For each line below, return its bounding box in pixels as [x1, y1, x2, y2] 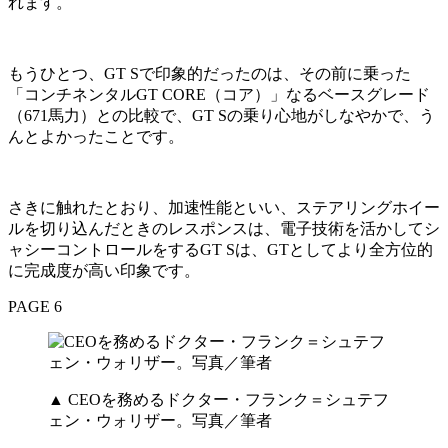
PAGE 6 [8, 298, 62, 316]
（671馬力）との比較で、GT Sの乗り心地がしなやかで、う [8, 107, 435, 125]
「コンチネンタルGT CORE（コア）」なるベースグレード [8, 86, 430, 104]
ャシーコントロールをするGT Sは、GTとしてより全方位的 [8, 241, 433, 259]
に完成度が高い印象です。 [8, 262, 200, 280]
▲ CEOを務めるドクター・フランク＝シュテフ [48, 391, 389, 409]
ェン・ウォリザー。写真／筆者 [48, 412, 272, 430]
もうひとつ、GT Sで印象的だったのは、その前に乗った [8, 65, 411, 83]
